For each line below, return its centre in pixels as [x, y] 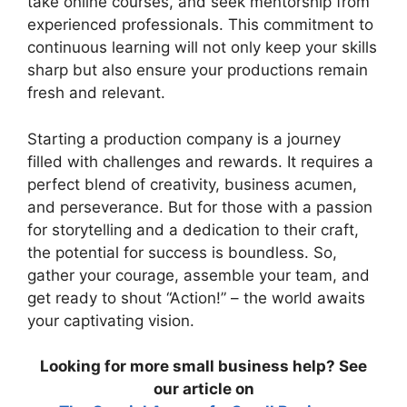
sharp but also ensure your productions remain [198, 70]
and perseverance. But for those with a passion [200, 207]
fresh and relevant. [96, 93]
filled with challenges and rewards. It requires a [200, 161]
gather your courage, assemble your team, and [199, 275]
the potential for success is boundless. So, [182, 252]
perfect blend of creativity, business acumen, [192, 184]
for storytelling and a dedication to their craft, [193, 229]
